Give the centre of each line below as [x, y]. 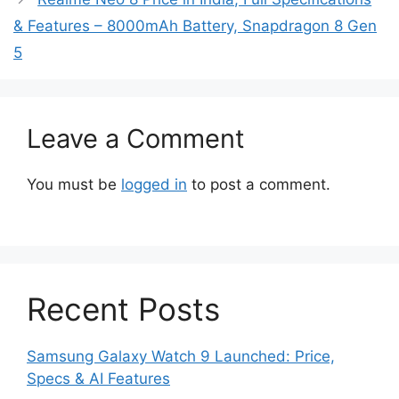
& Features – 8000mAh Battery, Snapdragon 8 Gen [195, 26]
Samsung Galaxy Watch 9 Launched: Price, [181, 356]
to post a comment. [259, 185]
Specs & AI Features [98, 378]
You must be [74, 185]
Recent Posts [123, 309]
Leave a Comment [136, 139]
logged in [154, 185]
